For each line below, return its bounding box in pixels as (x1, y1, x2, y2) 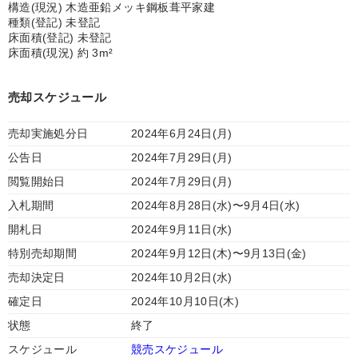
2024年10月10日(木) (131, 295, 239, 308)
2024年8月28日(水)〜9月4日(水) (131, 199, 300, 212)
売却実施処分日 (8, 127, 89, 140)
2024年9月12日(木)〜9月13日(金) (131, 247, 307, 260)
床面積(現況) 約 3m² (8, 46, 113, 59)
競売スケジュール (131, 343, 223, 356)
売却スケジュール (8, 90, 106, 104)
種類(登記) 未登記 (8, 16, 101, 29)
